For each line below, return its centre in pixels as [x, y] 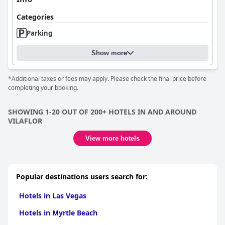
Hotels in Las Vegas [53, 196]
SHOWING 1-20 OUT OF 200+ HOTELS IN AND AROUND [102, 112]
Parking [39, 33]
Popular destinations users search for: [82, 177]
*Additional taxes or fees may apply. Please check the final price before [107, 79]
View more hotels [113, 138]
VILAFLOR [25, 121]
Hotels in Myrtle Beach [58, 213]
